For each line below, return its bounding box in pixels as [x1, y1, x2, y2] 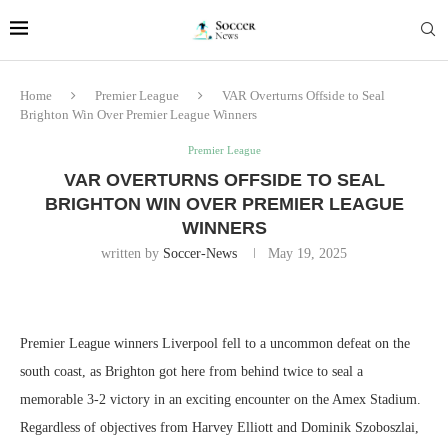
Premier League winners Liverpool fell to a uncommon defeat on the [20, 336, 410, 351]
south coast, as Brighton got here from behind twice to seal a [20, 364, 363, 379]
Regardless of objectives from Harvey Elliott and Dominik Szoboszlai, [20, 420, 419, 435]
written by [101, 246, 163, 261]
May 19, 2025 [268, 246, 347, 261]
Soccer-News [163, 246, 237, 261]
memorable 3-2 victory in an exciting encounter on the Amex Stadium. [20, 392, 421, 407]
